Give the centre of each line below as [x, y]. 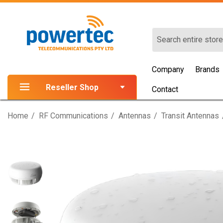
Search [165, 33]
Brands [208, 69]
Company [168, 69]
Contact [165, 89]
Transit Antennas [190, 116]
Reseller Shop [72, 87]
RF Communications [73, 116]
